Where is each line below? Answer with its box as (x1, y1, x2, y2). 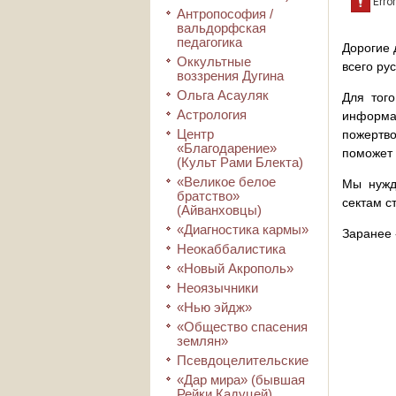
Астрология (177, 107, 247, 122)
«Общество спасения (177, 319, 308, 334)
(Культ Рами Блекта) (177, 155, 303, 170)
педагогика (177, 34, 242, 49)
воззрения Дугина (177, 68, 284, 83)
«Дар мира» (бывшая (177, 372, 305, 387)
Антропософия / (177, 6, 273, 21)
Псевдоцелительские (177, 353, 308, 368)
